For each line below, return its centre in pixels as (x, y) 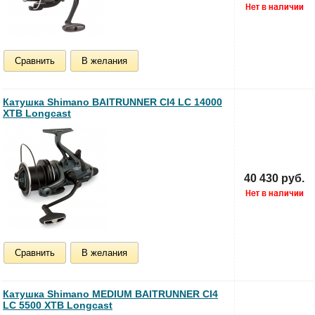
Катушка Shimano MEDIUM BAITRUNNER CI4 (110, 294)
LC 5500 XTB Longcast (58, 305)
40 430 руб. (274, 178)
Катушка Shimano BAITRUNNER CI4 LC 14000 (112, 102)
